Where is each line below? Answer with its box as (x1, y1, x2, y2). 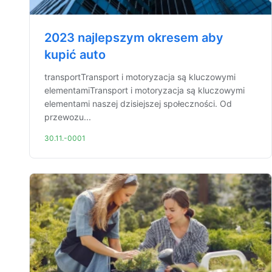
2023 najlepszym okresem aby (44, 30, 223, 45)
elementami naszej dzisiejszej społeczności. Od (44, 98, 232, 109)
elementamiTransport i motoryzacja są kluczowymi (44, 85, 245, 95)
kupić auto (44, 47, 106, 62)
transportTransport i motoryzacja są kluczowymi (44, 72, 236, 82)
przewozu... (44, 112, 91, 122)
